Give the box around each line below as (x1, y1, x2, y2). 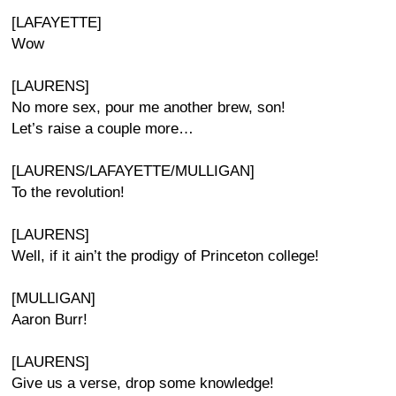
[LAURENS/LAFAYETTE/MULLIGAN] (11, 163, 255, 179)
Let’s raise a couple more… (11, 120, 194, 137)
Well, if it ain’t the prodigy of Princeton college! (11, 247, 319, 264)
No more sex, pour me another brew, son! (11, 99, 286, 116)
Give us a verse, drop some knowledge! (11, 375, 274, 392)
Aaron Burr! (11, 311, 88, 328)
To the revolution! (11, 184, 125, 201)
